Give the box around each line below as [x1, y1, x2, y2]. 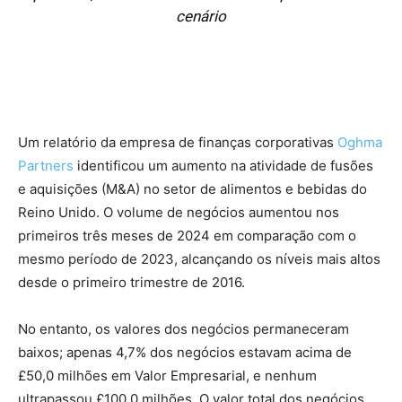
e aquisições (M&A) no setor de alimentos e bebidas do [18, 180, 367, 198]
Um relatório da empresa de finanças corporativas [18, 134, 334, 152]
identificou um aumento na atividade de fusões [74, 157, 373, 175]
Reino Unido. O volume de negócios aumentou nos [18, 204, 339, 222]
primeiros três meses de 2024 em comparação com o [18, 227, 356, 245]
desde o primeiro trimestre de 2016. [18, 274, 245, 292]
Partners [18, 157, 74, 175]
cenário [176, 7, 226, 26]
